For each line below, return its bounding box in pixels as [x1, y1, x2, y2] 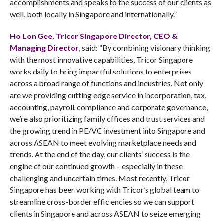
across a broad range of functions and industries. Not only [9, 78, 203, 88]
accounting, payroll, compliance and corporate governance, [9, 102, 208, 111]
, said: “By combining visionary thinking [78, 43, 210, 52]
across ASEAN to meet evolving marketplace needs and [9, 138, 196, 147]
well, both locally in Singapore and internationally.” [9, 9, 177, 19]
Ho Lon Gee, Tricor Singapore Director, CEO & [9, 31, 178, 40]
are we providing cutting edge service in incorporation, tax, [9, 90, 206, 100]
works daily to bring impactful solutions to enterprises [9, 67, 192, 76]
